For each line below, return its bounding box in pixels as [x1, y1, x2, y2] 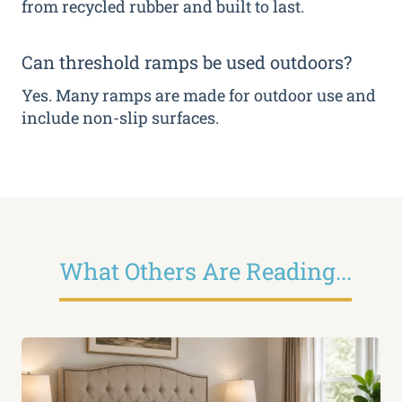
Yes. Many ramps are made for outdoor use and [22, 84, 376, 107]
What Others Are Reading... [59, 256, 352, 287]
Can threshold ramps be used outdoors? [22, 50, 352, 74]
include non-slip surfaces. [22, 107, 219, 129]
